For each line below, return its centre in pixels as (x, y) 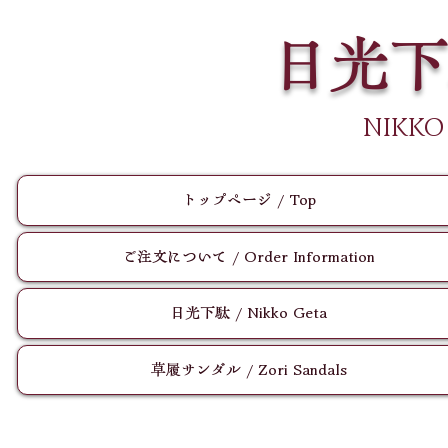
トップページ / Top (248, 200)
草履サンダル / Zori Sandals (248, 369)
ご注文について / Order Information (248, 256)
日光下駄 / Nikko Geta (248, 313)
